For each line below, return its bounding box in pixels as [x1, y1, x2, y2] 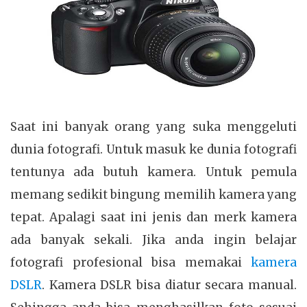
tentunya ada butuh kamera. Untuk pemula [10, 164, 297, 180]
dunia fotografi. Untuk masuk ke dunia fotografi [10, 141, 297, 157]
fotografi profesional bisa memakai [10, 254, 251, 270]
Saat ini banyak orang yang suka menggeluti [10, 119, 297, 134]
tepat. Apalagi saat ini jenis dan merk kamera [10, 209, 297, 225]
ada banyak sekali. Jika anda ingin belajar [10, 232, 297, 247]
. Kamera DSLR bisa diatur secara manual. [42, 277, 297, 293]
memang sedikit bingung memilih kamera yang [10, 186, 297, 202]
